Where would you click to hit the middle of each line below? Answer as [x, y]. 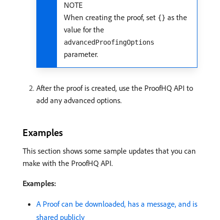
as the [176, 17]
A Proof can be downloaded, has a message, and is [117, 204]
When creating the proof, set [111, 17]
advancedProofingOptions [109, 42]
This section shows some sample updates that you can [109, 151]
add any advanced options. [79, 100]
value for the [84, 29]
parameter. [81, 54]
